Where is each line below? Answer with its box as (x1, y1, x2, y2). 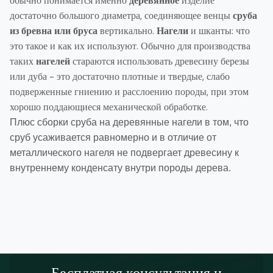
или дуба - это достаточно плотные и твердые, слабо (10, 70, 230, 83)
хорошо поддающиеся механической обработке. (10, 101, 208, 113)
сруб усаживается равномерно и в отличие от (10, 132, 216, 143)
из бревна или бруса (10, 24, 97, 37)
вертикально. (97, 24, 157, 37)
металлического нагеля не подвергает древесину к (10, 147, 239, 158)
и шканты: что (188, 24, 250, 37)
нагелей (36, 55, 70, 68)
